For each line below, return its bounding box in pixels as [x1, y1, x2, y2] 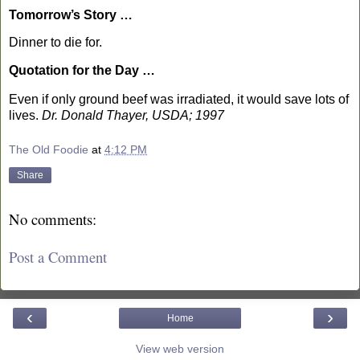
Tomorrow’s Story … [9, 8, 133, 22]
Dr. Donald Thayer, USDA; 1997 [42, 108, 224, 122]
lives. [9, 108, 42, 122]
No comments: [9, 209, 96, 230]
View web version [136, 342, 224, 356]
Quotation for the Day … [9, 63, 155, 77]
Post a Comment [9, 246, 107, 267]
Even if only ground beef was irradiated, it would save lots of [9, 92, 349, 106]
